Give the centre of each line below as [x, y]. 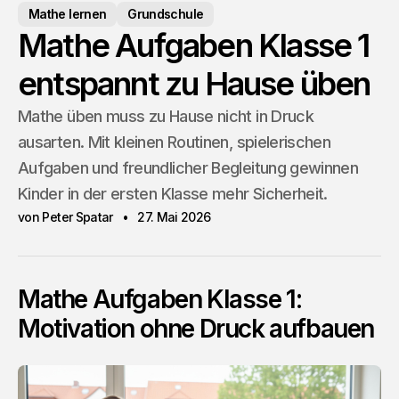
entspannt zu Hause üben [194, 84]
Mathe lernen [68, 14]
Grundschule [166, 14]
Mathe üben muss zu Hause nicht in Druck [166, 116]
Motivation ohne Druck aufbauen [196, 329]
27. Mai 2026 [174, 217]
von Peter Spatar [65, 217]
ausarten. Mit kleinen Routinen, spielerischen [175, 142]
